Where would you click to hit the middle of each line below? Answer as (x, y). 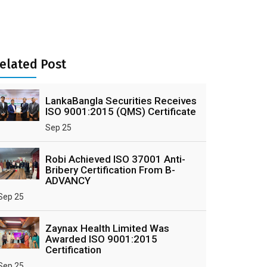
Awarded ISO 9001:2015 (101, 239)
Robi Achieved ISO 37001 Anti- (115, 159)
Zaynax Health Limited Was (107, 228)
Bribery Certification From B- (110, 170)
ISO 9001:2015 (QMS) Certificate (121, 111)
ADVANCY (68, 181)
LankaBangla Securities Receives (121, 101)
